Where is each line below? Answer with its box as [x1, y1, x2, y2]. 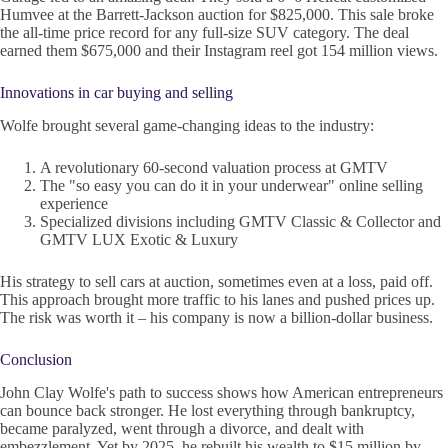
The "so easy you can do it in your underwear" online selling [40, 176, 423, 194]
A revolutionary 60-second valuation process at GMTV [40, 158, 388, 176]
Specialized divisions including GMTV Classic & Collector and [40, 212, 441, 230]
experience [40, 194, 108, 212]
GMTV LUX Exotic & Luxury [40, 230, 238, 248]
